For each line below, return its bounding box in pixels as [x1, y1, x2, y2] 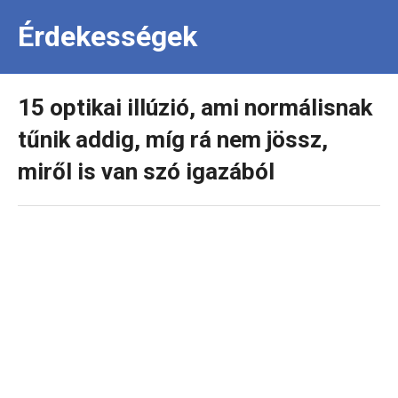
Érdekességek [18, 20, 197, 53]
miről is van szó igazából [18, 158, 275, 185]
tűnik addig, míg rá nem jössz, [18, 126, 328, 153]
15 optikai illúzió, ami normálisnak [18, 94, 372, 121]
